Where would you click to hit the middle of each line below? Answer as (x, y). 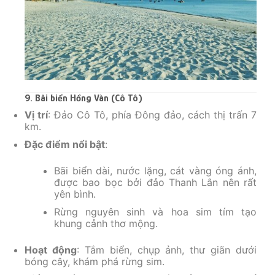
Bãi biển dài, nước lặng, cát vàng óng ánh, (155, 170)
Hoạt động (51, 250)
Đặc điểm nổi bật (65, 144)
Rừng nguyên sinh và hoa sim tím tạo (155, 211)
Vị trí (36, 115)
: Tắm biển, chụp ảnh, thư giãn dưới (166, 250)
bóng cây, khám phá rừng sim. (95, 261)
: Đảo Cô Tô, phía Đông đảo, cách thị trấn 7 (152, 115)
